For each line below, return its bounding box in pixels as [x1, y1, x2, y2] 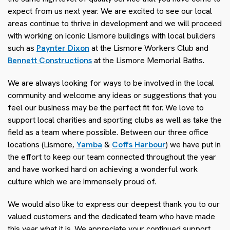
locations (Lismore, [8, 139, 76, 150]
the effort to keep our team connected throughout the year [8, 151, 216, 162]
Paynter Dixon [36, 43, 89, 53]
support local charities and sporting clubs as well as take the [8, 114, 222, 125]
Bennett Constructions [8, 55, 92, 66]
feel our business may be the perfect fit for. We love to [8, 102, 204, 113]
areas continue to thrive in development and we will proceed [8, 18, 222, 29]
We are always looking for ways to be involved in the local [8, 78, 214, 88]
